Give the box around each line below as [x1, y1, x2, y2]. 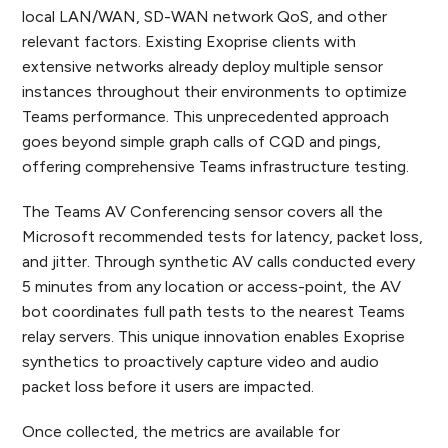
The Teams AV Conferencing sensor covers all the [22, 202, 384, 222]
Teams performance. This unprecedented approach [22, 107, 390, 127]
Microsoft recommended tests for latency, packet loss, [22, 227, 424, 247]
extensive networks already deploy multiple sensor [22, 57, 384, 77]
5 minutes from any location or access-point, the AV [22, 277, 402, 297]
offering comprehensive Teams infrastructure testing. [22, 157, 410, 177]
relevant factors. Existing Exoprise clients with [22, 32, 357, 52]
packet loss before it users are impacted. [22, 377, 315, 397]
